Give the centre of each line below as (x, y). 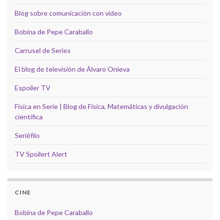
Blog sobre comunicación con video (68, 13)
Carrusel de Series (43, 50)
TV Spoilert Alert (41, 154)
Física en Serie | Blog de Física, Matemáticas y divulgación (101, 106)
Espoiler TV (33, 87)
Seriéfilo (27, 135)
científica (29, 116)
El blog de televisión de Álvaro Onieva (72, 69)
